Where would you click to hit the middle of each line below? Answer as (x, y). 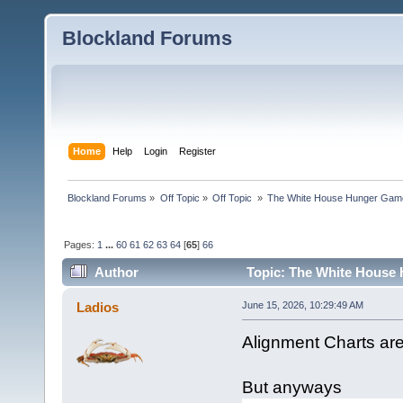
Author (117, 273)
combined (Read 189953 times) (168, 300)
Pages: (81, 244)
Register (198, 151)
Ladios (98, 308)
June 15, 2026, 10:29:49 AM (302, 305)
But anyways (291, 388)
